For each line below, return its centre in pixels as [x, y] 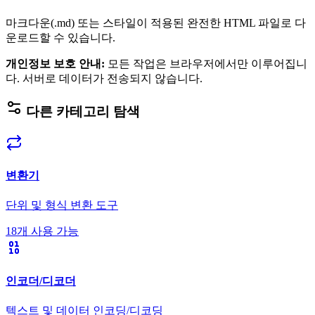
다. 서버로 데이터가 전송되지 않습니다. [104, 78]
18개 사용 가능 [42, 231]
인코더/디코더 [41, 281]
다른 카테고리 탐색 [81, 112]
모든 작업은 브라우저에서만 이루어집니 [207, 63]
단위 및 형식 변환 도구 [62, 205]
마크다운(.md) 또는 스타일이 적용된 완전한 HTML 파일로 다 [156, 22]
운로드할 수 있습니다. [60, 37]
